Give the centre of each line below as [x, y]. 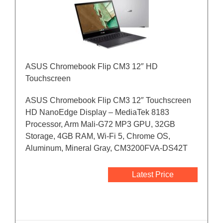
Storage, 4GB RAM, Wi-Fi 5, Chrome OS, [98, 136]
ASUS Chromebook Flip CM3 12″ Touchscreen [108, 101]
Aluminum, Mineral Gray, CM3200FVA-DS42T [107, 148]
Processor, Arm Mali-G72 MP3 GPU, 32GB [100, 124]
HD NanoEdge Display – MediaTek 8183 [97, 112]
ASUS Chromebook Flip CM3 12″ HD [92, 67]
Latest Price [153, 175]
